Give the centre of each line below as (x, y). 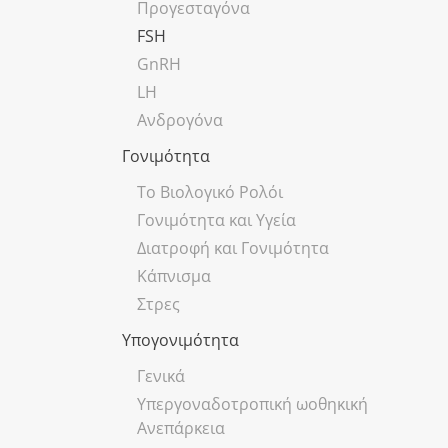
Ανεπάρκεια (181, 427)
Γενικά (161, 375)
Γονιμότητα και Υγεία (216, 219)
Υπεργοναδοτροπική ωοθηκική (252, 403)
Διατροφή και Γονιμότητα (233, 247)
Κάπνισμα (174, 275)
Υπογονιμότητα (180, 339)
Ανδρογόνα (180, 119)
